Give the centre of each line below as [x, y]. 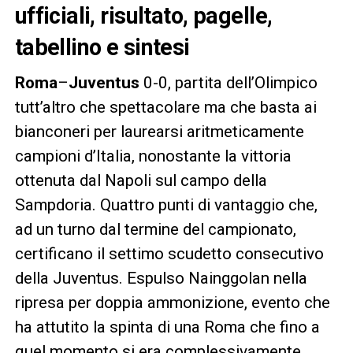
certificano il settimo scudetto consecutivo [169, 254]
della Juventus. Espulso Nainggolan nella [161, 279]
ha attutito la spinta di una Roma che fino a [167, 327]
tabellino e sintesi [102, 48]
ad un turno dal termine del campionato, [155, 230]
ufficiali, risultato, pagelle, [143, 16]
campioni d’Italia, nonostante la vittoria [153, 156]
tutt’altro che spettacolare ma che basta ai [165, 108]
